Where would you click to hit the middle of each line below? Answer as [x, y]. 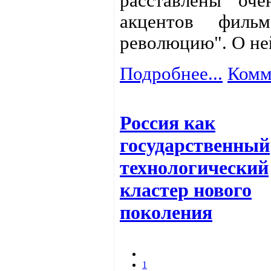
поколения [166, 213]
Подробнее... [171, 73]
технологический [194, 168]
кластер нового [186, 190]
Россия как [168, 123]
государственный [195, 145]
